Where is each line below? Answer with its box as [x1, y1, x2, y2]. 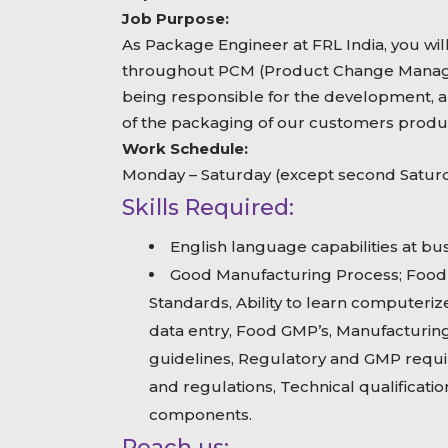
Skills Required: [122, 193, 294, 221]
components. [148, 404, 252, 424]
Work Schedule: [122, 139, 248, 159]
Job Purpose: [122, 9, 229, 29]
